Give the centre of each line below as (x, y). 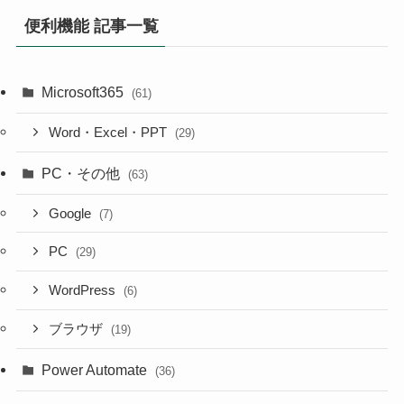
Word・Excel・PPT (110, 132)
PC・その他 (83, 173)
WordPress (84, 291)
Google (72, 213)
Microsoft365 (85, 92)
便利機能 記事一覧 (91, 26)
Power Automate (96, 369)
